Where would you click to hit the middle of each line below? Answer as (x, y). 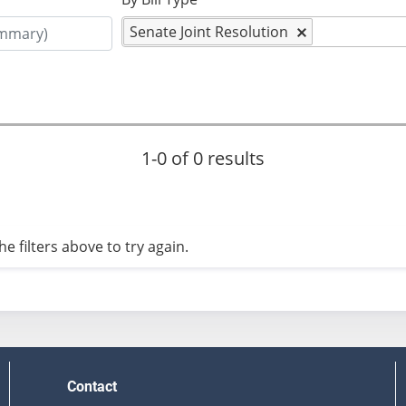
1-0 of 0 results (203, 159)
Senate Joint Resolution (209, 31)
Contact (92, 387)
